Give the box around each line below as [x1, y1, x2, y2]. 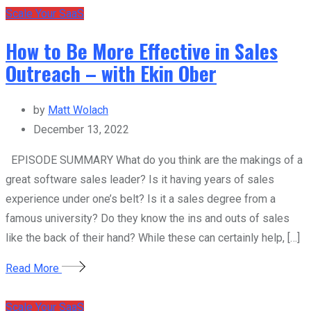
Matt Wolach [48, 103, 108, 117]
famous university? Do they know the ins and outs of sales [6, 212, 289, 226]
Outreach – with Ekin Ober [6, 58, 217, 88]
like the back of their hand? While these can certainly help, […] [6, 231, 300, 245]
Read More [6, 262, 62, 276]
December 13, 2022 [33, 123, 129, 137]
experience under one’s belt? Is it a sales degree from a [6, 192, 276, 206]
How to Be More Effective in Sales [6, 36, 278, 66]
